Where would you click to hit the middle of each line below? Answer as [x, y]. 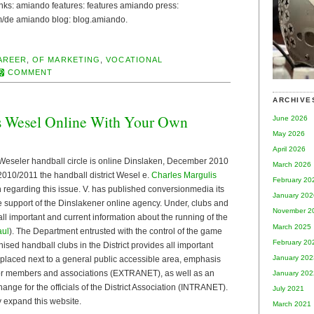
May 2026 [289, 133]
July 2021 [288, 289]
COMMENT [30, 72]
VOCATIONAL [135, 59]
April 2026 [289, 149]
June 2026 [290, 118]
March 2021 [292, 304]
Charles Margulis [184, 175]
